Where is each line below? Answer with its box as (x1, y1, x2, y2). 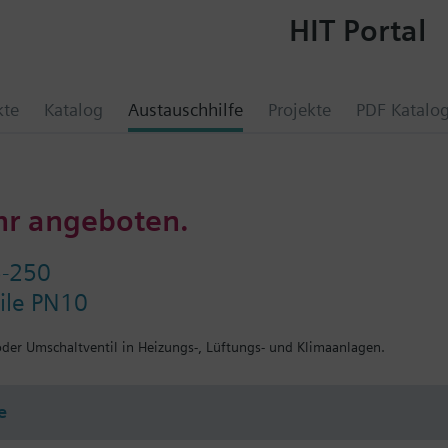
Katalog (44, 99, 103, 120)
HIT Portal (288, 11, 426, 48)
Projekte (268, 99, 331, 120)
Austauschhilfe (128, 99, 243, 120)
